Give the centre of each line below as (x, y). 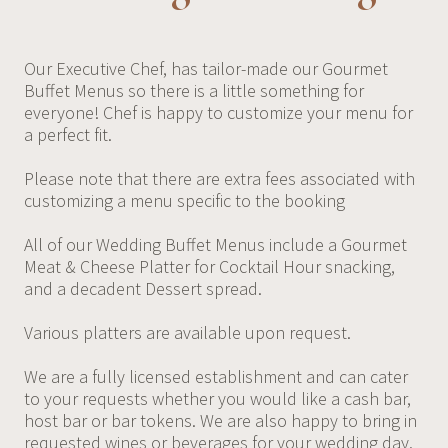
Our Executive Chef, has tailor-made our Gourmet (205, 68)
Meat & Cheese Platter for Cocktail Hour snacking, (209, 266)
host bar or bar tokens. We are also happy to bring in (220, 420)
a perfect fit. (67, 134)
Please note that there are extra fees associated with (219, 178)
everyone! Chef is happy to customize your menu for (218, 112)
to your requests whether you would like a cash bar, (217, 398)
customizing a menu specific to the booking (184, 200)
